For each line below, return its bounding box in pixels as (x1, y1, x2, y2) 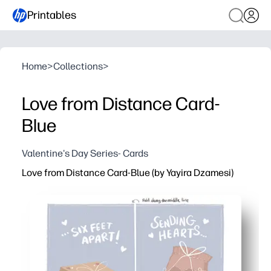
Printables (27, 8, 76, 22)
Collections (53, 60, 103, 72)
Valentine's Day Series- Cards (22, 148, 148, 159)
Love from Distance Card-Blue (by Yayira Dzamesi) (22, 167, 233, 178)
